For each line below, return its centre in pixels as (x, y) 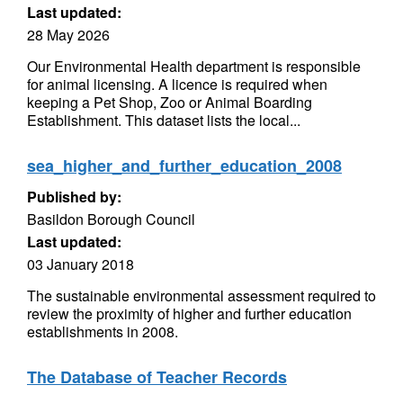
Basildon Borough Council (111, 219)
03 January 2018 (81, 264)
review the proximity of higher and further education (189, 313)
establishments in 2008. (103, 331)
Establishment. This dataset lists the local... (164, 120)
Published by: (74, 197)
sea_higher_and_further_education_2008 (184, 166)
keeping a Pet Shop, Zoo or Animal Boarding (170, 102)
